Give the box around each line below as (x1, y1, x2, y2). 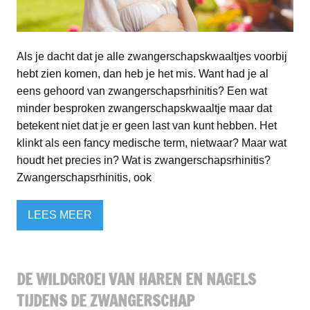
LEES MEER (28, 209, 92, 221)
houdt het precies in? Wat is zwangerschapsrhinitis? (17, 154, 271, 166)
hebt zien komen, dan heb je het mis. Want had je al (17, 67, 268, 80)
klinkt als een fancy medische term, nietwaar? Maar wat (17, 136, 286, 149)
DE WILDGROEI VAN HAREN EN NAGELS (17, 268, 256, 290)
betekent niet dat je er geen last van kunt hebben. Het (17, 119, 277, 131)
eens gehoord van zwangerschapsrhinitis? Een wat (17, 84, 267, 97)
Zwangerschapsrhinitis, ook (17, 171, 152, 183)
